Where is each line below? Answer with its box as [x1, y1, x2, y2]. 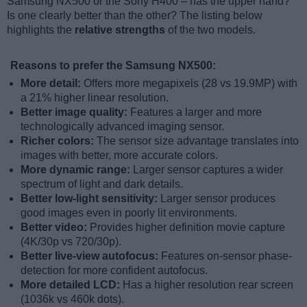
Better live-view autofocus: [21, 249, 161, 262]
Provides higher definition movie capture [90, 221, 285, 233]
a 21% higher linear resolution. [21, 91, 169, 103]
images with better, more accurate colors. [21, 149, 218, 161]
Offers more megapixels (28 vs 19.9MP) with [84, 77, 297, 89]
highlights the [7, 23, 75, 36]
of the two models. [165, 23, 256, 36]
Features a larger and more [130, 106, 262, 118]
